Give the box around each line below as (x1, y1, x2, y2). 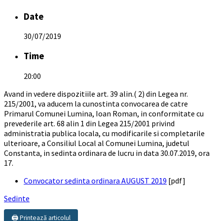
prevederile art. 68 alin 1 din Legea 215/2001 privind (4, 118, 175, 128)
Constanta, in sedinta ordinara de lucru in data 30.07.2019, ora (4, 147, 210, 158)
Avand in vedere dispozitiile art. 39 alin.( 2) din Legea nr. (4, 88, 188, 99)
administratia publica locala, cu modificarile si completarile (4, 128, 205, 138)
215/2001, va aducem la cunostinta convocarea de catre (4, 98, 188, 109)
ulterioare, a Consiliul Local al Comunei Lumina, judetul (4, 138, 189, 148)
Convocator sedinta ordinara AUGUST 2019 (24, 175, 167, 185)
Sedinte (4, 193, 30, 203)
